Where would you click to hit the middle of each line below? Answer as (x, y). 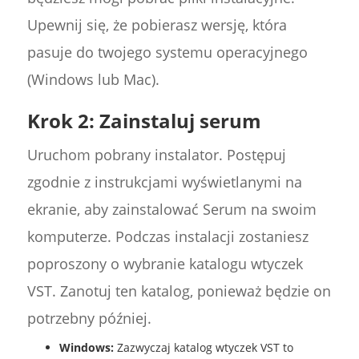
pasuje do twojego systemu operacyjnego (167, 52)
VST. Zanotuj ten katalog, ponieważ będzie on (179, 291)
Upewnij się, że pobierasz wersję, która (157, 25)
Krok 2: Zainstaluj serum (144, 121)
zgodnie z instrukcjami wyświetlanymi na (164, 182)
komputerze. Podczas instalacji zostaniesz (167, 237)
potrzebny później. (89, 319)
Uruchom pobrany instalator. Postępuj (156, 155)
